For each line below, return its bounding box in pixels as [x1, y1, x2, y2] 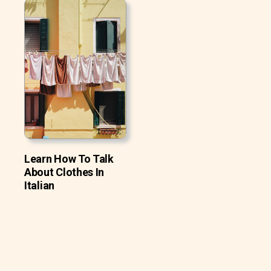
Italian [24, 178, 54, 192]
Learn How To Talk [24, 152, 114, 165]
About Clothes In [24, 165, 105, 178]
